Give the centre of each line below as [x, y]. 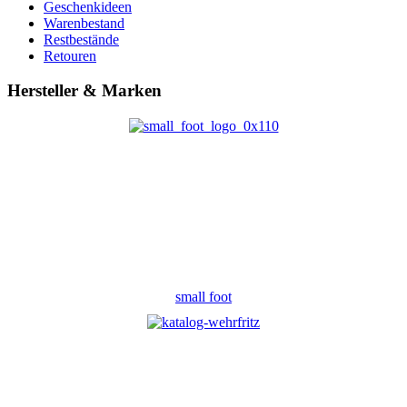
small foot [203, 296]
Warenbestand [84, 23]
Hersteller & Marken [84, 91]
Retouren [70, 55]
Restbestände [81, 39]
